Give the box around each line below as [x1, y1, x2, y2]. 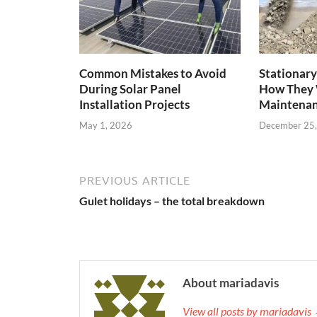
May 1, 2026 [79, 119, 132, 131]
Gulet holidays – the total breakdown [79, 193, 265, 207]
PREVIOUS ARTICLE [79, 173, 190, 187]
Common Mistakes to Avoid [79, 66, 226, 81]
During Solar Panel [79, 81, 181, 97]
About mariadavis [183, 275, 279, 290]
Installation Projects [79, 97, 190, 113]
